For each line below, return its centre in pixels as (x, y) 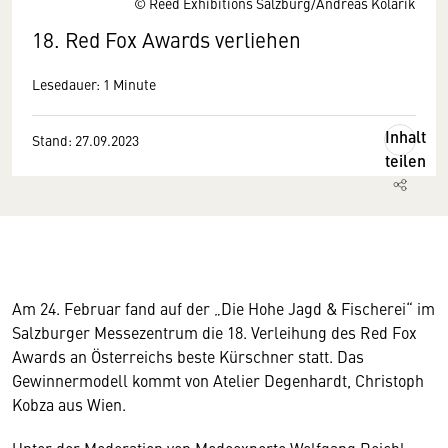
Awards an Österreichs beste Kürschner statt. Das (188, 356)
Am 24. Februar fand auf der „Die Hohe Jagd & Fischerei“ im (223, 308)
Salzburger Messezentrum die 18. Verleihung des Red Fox (214, 332)
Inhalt (405, 136)
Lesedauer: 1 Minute (94, 84)
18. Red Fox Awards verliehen (166, 39)
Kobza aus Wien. (69, 404)
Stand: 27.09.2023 (85, 140)
